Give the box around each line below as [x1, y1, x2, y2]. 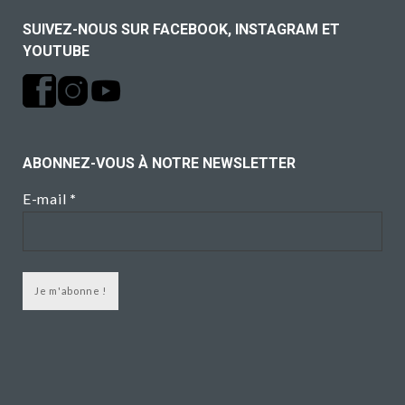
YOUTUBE [23, 42, 89, 61]
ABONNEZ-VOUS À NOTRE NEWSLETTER [23, 155, 296, 173]
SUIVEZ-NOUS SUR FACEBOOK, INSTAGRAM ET [23, 21, 340, 39]
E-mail [23, 190, 70, 208]
